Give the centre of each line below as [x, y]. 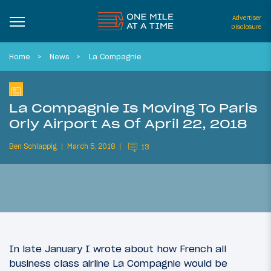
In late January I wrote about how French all [118, 249]
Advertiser [247, 18]
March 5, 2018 [91, 147]
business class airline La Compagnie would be [118, 263]
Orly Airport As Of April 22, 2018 [128, 123]
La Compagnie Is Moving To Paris [133, 108]
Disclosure [246, 27]
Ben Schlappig [33, 147]
